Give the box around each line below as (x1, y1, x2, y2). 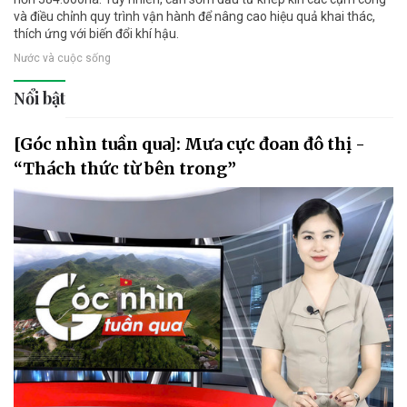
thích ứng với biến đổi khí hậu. (14, 25, 179, 41)
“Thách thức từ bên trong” (14, 157, 236, 179)
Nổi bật (14, 86, 65, 109)
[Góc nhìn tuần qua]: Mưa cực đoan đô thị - (14, 133, 365, 154)
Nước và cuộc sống (14, 51, 111, 65)
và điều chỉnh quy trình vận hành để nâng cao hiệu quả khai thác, (14, 8, 375, 24)
